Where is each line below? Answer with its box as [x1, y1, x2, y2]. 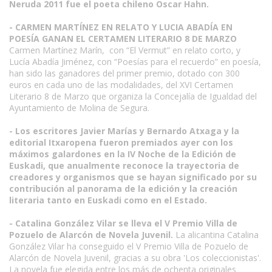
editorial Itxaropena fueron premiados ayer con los [9, 137, 233, 148]
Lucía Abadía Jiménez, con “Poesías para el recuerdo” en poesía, [9, 56, 261, 67]
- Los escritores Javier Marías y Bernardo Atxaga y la [9, 125, 239, 137]
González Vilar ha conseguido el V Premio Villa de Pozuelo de [9, 240, 248, 252]
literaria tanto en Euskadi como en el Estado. [9, 194, 207, 206]
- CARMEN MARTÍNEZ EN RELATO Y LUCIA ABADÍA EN [9, 21, 233, 33]
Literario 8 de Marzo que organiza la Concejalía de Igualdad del [9, 90, 257, 102]
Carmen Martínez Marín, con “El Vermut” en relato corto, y [9, 44, 240, 56]
